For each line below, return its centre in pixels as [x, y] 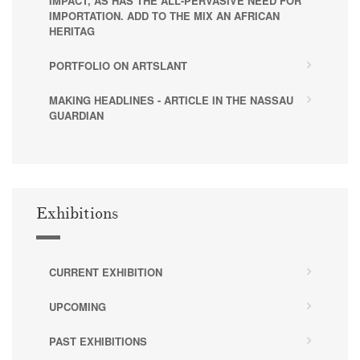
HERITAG [72, 31]
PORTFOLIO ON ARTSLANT [118, 65]
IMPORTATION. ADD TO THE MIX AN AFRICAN [164, 15]
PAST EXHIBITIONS [98, 341]
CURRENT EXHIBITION [106, 272]
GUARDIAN [76, 115]
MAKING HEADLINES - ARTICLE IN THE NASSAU [171, 100]
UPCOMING [78, 306]
